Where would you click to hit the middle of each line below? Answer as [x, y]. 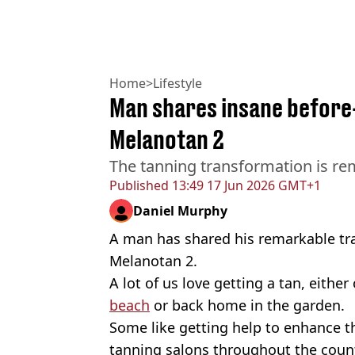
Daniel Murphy [180, 210]
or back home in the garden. [247, 305]
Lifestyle [177, 83]
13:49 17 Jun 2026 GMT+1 [245, 185]
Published [139, 185]
